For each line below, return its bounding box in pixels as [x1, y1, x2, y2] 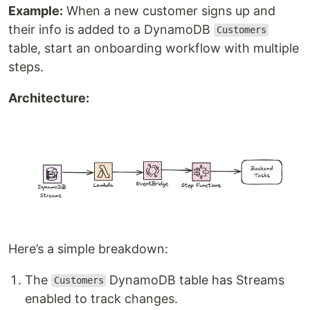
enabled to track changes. [25, 291, 178, 306]
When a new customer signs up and [63, 3, 275, 18]
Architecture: [8, 90, 89, 105]
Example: [8, 3, 63, 18]
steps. [8, 59, 44, 74]
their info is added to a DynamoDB [8, 21, 214, 37]
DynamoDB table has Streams [106, 272, 285, 287]
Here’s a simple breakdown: [8, 241, 168, 256]
